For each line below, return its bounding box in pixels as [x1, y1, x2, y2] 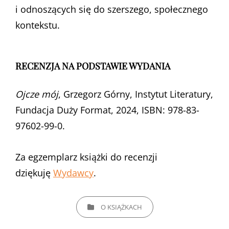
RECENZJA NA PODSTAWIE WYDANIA [15, 59, 170, 72]
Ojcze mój [15, 87, 58, 100]
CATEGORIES [75, 197, 114, 207]
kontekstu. [15, 18, 60, 31]
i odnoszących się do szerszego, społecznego [15, 3, 208, 15]
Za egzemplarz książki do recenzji [15, 150, 157, 163]
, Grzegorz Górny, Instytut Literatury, [58, 87, 213, 100]
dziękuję [15, 166, 53, 179]
